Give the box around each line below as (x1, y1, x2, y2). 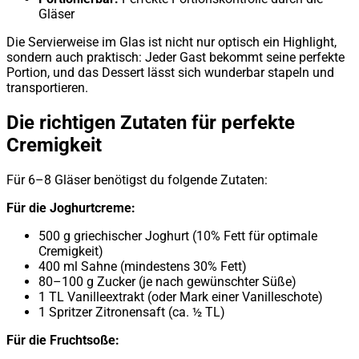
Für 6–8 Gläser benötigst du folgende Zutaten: (6, 172, 268, 188)
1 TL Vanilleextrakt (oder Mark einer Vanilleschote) (38, 289, 323, 305)
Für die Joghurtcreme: (6, 200, 135, 216)
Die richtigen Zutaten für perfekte (6, 111, 295, 135)
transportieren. (6, 80, 88, 96)
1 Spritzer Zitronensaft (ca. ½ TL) (38, 305, 225, 321)
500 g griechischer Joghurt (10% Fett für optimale (38, 228, 317, 244)
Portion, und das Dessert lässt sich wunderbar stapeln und (6, 65, 334, 81)
